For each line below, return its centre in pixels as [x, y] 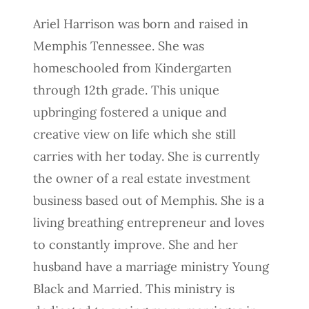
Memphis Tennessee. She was [119, 46]
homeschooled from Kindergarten [132, 68]
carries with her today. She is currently [147, 156]
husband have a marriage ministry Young [151, 266]
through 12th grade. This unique [126, 90]
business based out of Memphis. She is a [149, 200]
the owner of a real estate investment [142, 178]
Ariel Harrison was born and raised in [141, 23]
